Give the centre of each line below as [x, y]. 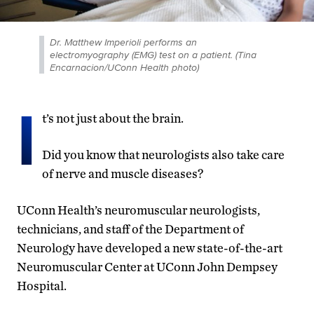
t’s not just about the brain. [113, 118]
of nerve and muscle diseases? [123, 173]
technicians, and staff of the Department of [130, 228]
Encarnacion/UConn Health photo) [124, 67]
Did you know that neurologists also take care [163, 154]
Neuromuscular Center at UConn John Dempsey [147, 266]
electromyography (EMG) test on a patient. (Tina [153, 54]
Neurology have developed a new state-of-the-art [150, 247]
